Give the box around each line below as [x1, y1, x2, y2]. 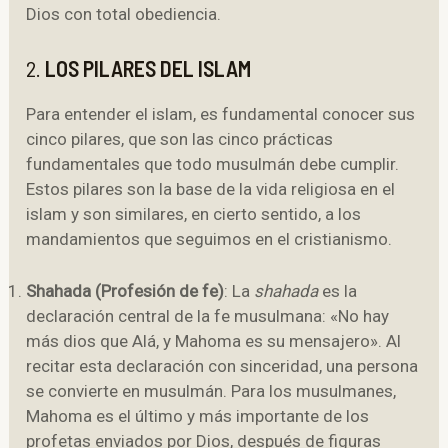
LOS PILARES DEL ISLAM [45, 55, 252, 82]
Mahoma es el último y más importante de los [26, 406, 370, 427]
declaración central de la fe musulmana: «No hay [26, 306, 390, 327]
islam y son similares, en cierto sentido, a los [26, 204, 362, 225]
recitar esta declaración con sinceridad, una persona [26, 356, 419, 377]
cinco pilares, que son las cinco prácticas [26, 129, 334, 150]
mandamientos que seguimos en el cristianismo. [26, 229, 393, 250]
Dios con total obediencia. [26, 4, 222, 25]
